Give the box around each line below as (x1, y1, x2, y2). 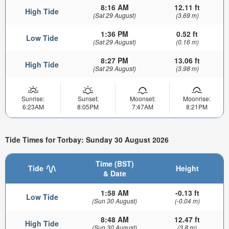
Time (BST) (95, 158, 134, 169)
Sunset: (77, 94, 99, 103)
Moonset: (129, 94, 155, 103)
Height (175, 163, 199, 173)
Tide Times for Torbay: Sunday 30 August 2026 (5, 134, 169, 145)
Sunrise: (21, 94, 44, 103)
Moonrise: (182, 94, 211, 103)
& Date (103, 168, 126, 178)
